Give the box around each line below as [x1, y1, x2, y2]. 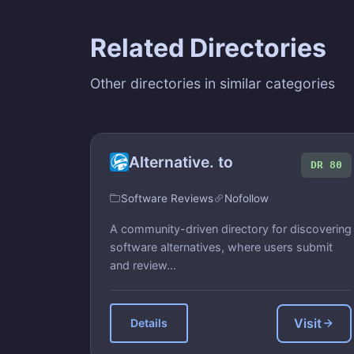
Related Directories [90, 32, 326, 63]
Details [130, 316, 168, 330]
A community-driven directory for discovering [110, 222, 352, 235]
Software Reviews [121, 192, 213, 205]
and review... [110, 258, 176, 272]
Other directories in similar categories [90, 75, 335, 92]
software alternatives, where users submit [110, 240, 333, 254]
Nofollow [224, 192, 269, 205]
